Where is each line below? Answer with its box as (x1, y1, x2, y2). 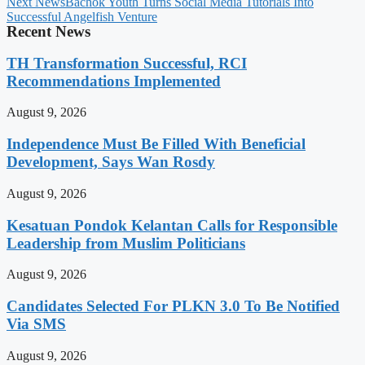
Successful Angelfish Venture (7, 10, 157, 24)
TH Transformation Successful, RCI (7, 54, 247, 72)
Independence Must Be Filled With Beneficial (7, 135, 306, 153)
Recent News (7, 23, 90, 40)
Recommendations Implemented (7, 72, 221, 90)
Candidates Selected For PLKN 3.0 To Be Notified (7, 297, 340, 315)
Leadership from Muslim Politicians (7, 234, 245, 252)
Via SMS (7, 315, 66, 333)
